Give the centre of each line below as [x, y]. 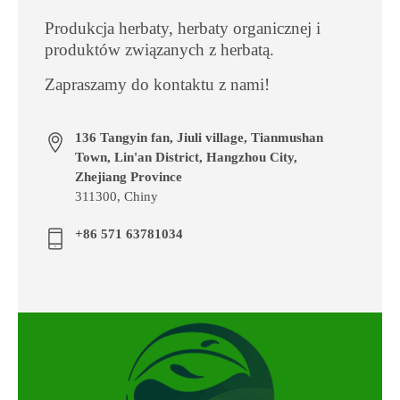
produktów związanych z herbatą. [159, 49]
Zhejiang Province [129, 176]
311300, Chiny [117, 196]
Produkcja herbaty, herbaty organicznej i [183, 28]
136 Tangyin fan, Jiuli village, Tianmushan [199, 137]
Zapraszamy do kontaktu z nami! [157, 84]
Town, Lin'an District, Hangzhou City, [186, 157]
